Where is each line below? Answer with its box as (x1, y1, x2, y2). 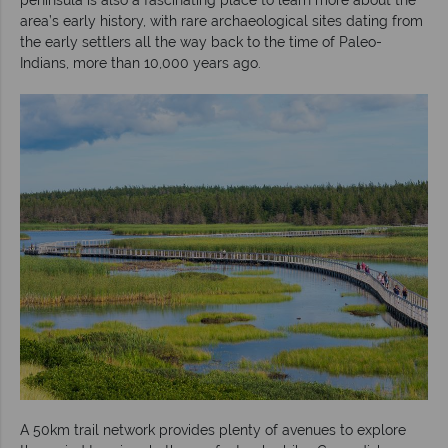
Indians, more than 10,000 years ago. (20, 54, 261, 71)
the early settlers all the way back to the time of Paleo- (20, 33, 382, 50)
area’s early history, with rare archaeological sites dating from (20, 12, 423, 29)
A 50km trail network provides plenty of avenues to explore (20, 421, 406, 438)
